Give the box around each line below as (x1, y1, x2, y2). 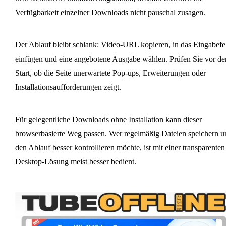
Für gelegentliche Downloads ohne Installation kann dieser (15, 115, 202, 124)
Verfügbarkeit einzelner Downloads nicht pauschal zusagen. (15, 8, 205, 17)
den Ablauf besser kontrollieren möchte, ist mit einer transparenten (15, 143, 225, 152)
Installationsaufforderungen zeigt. (15, 83, 121, 92)
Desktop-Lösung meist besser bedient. (15, 157, 136, 166)
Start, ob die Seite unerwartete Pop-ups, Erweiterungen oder (15, 69, 206, 78)
